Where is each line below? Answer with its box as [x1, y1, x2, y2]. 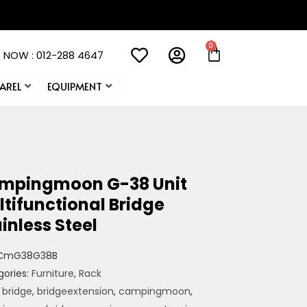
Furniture [32, 267, 74, 281]
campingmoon [119, 284, 191, 299]
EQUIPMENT [47, 79, 102, 94]
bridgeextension [37, 284, 114, 299]
